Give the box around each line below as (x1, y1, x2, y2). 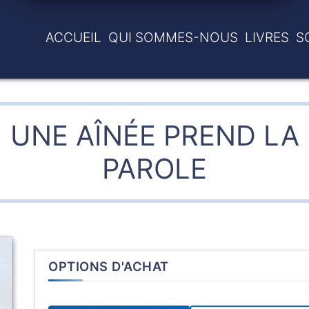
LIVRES (245, 29, 289, 46)
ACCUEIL (46, 29, 101, 46)
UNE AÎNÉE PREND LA (10, 119, 299, 152)
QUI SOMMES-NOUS (108, 29, 238, 46)
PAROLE (102, 152, 207, 186)
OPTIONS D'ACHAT (48, 259, 169, 274)
